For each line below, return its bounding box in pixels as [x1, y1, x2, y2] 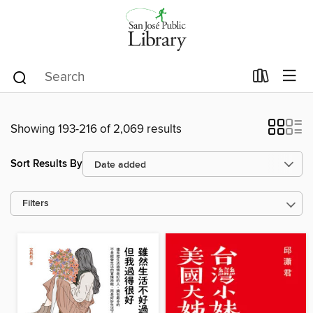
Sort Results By [10, 156, 82, 170]
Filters [22, 198, 49, 210]
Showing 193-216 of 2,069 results [10, 122, 182, 137]
